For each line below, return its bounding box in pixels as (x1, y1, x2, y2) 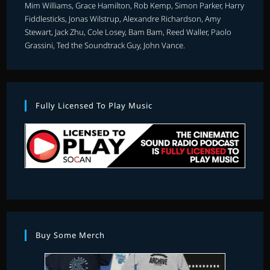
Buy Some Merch (36, 230, 105, 241)
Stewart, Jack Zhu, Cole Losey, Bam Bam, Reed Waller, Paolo (25, 26, 232, 37)
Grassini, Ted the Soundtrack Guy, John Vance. (25, 39, 186, 51)
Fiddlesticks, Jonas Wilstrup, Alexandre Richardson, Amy (25, 13, 221, 24)
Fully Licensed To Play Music (36, 99, 153, 111)
